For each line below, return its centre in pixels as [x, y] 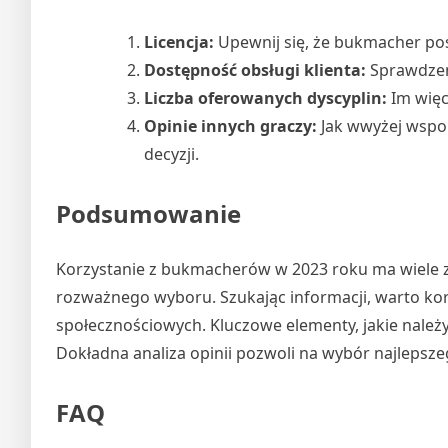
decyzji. [171, 153]
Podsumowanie [148, 213]
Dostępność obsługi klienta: [255, 69]
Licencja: [179, 41]
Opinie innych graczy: [230, 125]
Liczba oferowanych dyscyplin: [265, 97]
